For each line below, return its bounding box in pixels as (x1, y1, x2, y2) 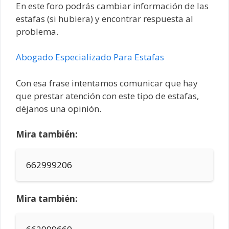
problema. (16, 25, 58, 37)
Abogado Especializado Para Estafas (16, 51, 164, 63)
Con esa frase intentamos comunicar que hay (16, 77, 198, 89)
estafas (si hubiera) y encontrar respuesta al (16, 12, 193, 25)
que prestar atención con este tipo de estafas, (16, 89, 199, 102)
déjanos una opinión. (16, 102, 101, 114)
